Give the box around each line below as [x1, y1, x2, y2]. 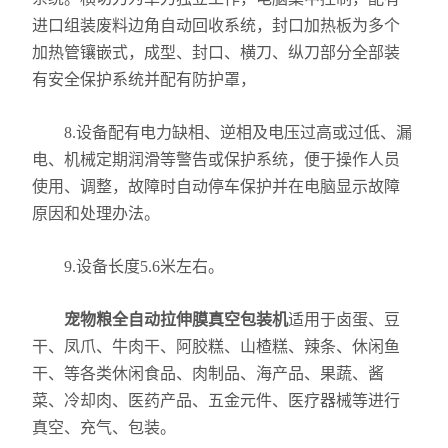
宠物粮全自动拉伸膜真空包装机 [64, 311, 289, 328]
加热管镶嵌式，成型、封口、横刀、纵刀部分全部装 [32, 44, 401, 61]
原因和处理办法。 [32, 205, 161, 222]
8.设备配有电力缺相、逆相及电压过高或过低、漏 [32, 124, 413, 141]
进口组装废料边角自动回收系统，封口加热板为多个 [32, 17, 401, 34]
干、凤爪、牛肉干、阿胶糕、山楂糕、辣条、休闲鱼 [32, 338, 401, 355]
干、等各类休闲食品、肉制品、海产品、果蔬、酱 [32, 365, 385, 382]
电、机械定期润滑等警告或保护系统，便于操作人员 [32, 151, 401, 168]
